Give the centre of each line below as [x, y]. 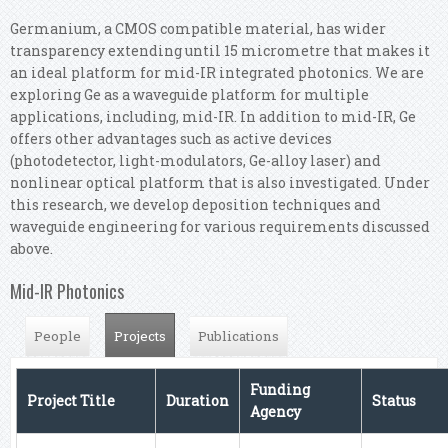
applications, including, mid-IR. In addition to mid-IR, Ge [213, 116]
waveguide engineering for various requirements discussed [220, 226]
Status [394, 400]
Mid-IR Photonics [67, 290]
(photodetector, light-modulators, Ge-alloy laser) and [195, 160]
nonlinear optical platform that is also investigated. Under [220, 182]
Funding [280, 389]
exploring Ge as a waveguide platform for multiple [189, 94]
